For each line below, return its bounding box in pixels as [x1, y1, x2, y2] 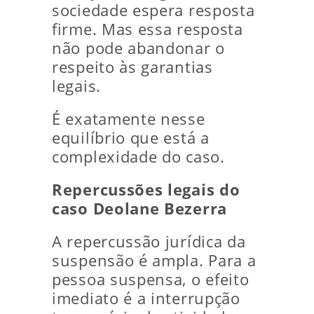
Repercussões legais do [52, 179, 240, 200]
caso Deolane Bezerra [52, 198, 227, 219]
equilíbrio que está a [52, 128, 210, 149]
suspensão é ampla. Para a [52, 250, 257, 271]
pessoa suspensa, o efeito [52, 269, 250, 290]
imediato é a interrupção [52, 288, 240, 309]
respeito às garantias [52, 57, 213, 78]
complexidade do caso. [52, 146, 225, 168]
